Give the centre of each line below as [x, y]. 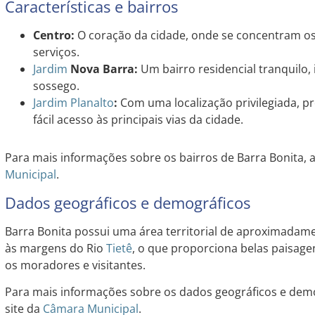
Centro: [53, 36]
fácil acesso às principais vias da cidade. [138, 120]
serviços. [56, 52]
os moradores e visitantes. [75, 265]
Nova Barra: [102, 69]
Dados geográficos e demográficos [127, 202]
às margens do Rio [55, 248]
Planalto [92, 103]
